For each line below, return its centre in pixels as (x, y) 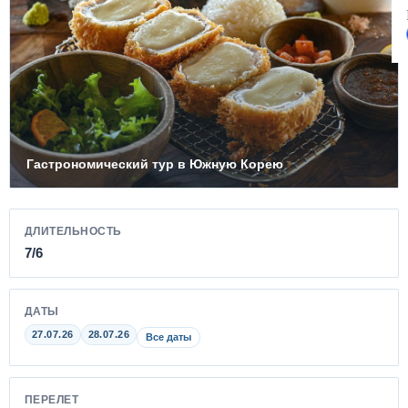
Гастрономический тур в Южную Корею (155, 163)
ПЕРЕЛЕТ (52, 399)
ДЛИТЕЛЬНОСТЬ (73, 231)
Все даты (169, 337)
